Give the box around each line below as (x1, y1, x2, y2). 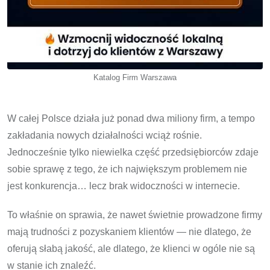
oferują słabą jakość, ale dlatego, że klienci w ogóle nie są (7, 243, 255, 254)
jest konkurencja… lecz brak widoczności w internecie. (7, 180, 240, 191)
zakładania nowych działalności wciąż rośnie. (7, 130, 202, 140)
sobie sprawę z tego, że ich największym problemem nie (7, 163, 247, 174)
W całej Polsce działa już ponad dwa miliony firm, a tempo (7, 113, 255, 124)
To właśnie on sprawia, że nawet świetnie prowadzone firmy (7, 209, 262, 220)
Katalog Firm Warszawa (93, 72, 177, 82)
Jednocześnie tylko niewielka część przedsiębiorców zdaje (7, 146, 259, 157)
